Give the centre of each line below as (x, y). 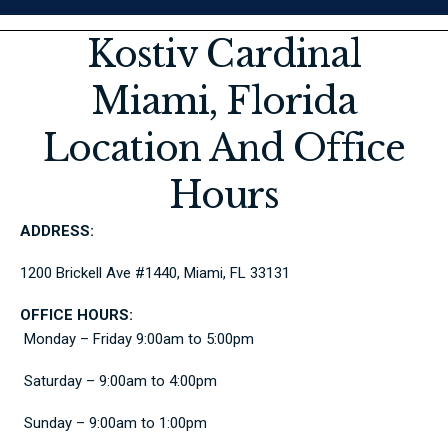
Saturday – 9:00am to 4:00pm (120, 380)
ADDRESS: (57, 230)
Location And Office (224, 148)
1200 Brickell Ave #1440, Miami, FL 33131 (155, 272)
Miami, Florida (224, 101)
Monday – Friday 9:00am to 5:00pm (139, 338)
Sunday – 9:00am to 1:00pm (115, 422)
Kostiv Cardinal (224, 54)
